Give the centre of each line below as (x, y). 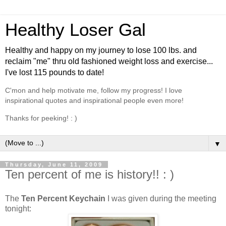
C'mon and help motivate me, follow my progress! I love (94, 91)
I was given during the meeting (161, 198)
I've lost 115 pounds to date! (54, 72)
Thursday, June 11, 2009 (54, 165)
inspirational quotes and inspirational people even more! (94, 101)
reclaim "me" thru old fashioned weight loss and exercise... (109, 61)
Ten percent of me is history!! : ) (90, 175)
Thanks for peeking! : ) (41, 118)
